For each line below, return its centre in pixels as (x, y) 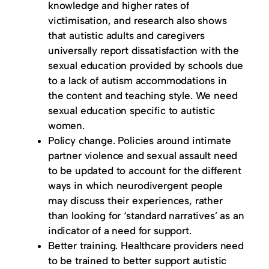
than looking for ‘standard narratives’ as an (146, 216)
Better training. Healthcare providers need (146, 246)
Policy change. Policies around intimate (140, 141)
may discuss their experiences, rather (135, 201)
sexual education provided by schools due (146, 65)
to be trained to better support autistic (138, 261)
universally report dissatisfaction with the (144, 50)
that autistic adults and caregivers (127, 35)
